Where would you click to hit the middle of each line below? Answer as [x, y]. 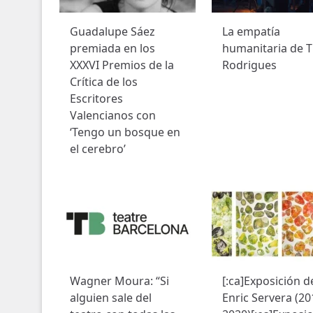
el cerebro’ [97, 149]
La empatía [251, 32]
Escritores [96, 99]
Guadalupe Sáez [112, 32]
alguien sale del [110, 298]
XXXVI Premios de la [122, 65]
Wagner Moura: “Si [119, 281]
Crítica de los [103, 82]
